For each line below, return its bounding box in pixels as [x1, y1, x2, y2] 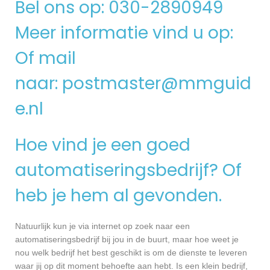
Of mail [15, 46, 76, 70]
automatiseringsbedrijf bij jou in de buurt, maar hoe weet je [15, 234, 239, 245]
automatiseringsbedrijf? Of [15, 158, 242, 182]
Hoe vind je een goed [15, 133, 190, 157]
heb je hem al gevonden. [15, 183, 222, 207]
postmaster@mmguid [62, 71, 251, 95]
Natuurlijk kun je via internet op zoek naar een [15, 221, 190, 231]
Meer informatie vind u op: [15, 20, 237, 45]
